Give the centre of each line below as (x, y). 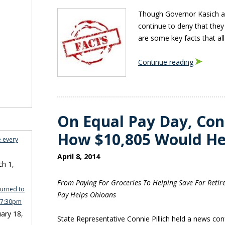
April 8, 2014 (79, 156)
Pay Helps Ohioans (87, 195)
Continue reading (166, 62)
